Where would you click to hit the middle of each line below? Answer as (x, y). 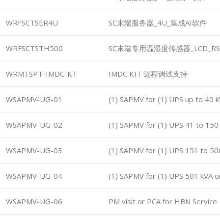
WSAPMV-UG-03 (34, 150)
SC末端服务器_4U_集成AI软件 (158, 23)
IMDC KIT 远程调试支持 (148, 74)
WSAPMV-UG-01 (34, 99)
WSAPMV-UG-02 (34, 125)
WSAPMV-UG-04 (34, 176)
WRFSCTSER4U (32, 23)
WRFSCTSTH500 (34, 48)
